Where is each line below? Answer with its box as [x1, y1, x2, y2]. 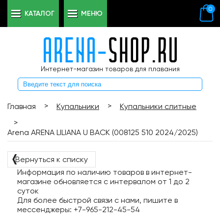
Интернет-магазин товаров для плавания [40, 65, 180, 73]
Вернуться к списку [15, 155, 88, 164]
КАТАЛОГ [25, 9, 55, 18]
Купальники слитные [120, 102, 196, 111]
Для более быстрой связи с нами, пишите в [17, 195, 178, 205]
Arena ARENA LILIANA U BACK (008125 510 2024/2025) [7, 128, 198, 137]
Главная [7, 102, 36, 111]
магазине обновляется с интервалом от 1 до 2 [17, 177, 190, 186]
